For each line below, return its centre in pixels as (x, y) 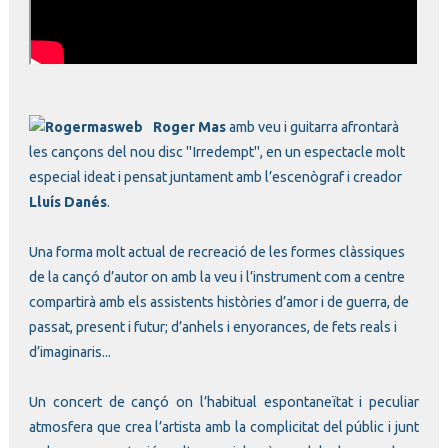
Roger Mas (189, 127)
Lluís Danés (68, 202)
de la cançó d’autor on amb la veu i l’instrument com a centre (217, 277)
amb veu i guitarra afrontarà (312, 127)
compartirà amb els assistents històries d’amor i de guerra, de (219, 302)
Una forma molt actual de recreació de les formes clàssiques (217, 252)
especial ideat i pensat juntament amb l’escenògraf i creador (215, 177)
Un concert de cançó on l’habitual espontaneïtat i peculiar (224, 402)
